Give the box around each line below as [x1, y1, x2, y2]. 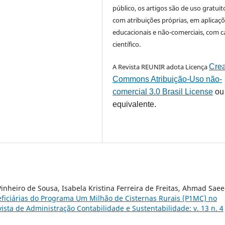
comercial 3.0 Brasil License [113, 87, 213, 96]
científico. [113, 40, 141, 49]
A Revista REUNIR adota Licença [113, 62, 209, 72]
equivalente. [113, 100, 157, 109]
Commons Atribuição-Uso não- [113, 75, 222, 84]
